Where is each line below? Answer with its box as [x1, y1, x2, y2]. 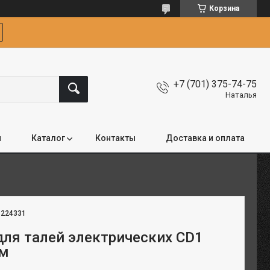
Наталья [225, 90, 257, 99]
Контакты [95, 133, 136, 143]
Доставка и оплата [166, 133, 245, 143]
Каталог [31, 133, 65, 143]
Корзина [209, 4, 239, 13]
